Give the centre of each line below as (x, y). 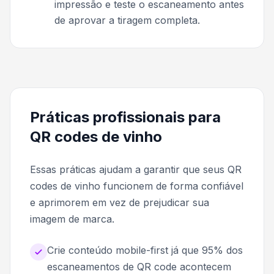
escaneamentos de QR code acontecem (139, 266)
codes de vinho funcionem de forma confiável (137, 186)
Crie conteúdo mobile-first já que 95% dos (145, 250)
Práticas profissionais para (125, 117)
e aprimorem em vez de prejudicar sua (120, 202)
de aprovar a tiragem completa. (127, 20)
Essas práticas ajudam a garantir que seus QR (136, 169)
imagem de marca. (72, 219)
